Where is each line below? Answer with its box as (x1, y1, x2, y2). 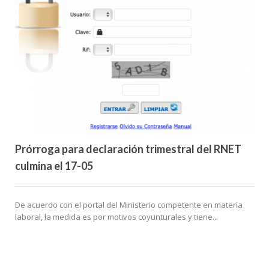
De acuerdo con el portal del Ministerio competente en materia (15, 199, 243, 211)
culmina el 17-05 (15, 159, 93, 173)
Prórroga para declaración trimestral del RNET (15, 142, 241, 156)
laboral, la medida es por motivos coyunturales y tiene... (15, 211, 218, 223)
